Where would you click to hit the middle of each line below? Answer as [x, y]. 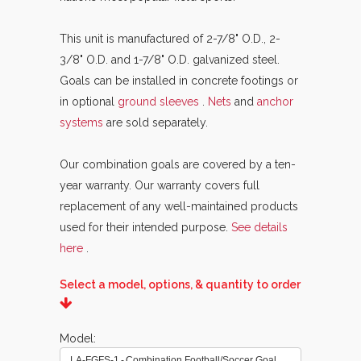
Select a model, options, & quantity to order [180, 284]
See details [259, 227]
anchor [275, 102]
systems [83, 122]
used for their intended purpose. [145, 227]
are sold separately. [157, 122]
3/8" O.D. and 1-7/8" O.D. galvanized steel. [170, 60]
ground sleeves [160, 102]
